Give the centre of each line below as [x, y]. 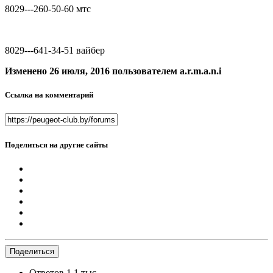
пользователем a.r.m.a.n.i [165, 71]
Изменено [27, 71]
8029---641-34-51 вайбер [55, 51]
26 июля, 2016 [80, 71]
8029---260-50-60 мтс [48, 9]
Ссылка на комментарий [49, 95]
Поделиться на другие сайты [56, 144]
